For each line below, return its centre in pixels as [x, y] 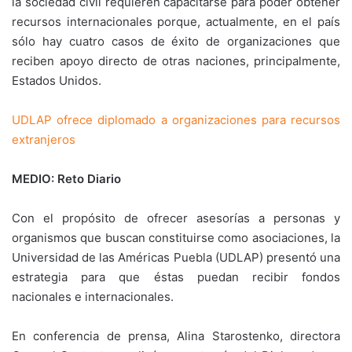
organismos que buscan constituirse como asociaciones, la [176, 238]
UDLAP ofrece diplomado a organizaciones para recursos [176, 120]
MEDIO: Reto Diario [66, 179]
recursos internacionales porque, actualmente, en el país [176, 22]
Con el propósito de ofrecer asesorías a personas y [176, 218]
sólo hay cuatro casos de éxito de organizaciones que [176, 41]
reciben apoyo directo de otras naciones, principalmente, [176, 61]
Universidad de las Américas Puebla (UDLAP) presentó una [176, 257]
